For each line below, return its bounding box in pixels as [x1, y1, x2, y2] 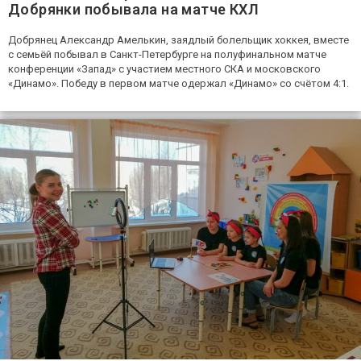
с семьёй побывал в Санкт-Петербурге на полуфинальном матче [8, 48, 326, 60]
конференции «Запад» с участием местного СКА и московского [8, 62, 321, 75]
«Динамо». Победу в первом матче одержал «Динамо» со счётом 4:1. [8, 77, 349, 89]
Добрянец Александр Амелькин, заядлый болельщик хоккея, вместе [8, 33, 349, 46]
